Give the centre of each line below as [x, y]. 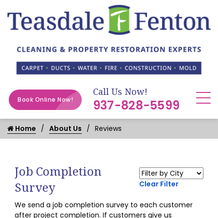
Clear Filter [159, 184]
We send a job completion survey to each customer [104, 205]
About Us [65, 129]
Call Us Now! [120, 92]
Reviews [108, 129]
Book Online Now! [45, 100]
